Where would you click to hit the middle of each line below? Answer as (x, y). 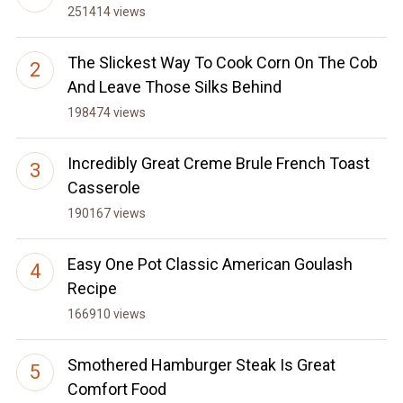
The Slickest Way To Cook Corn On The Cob (222, 63)
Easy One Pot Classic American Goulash (210, 264)
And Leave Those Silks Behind (174, 87)
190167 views (106, 214)
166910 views (106, 314)
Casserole (103, 188)
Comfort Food (116, 390)
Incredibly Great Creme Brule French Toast (218, 164)
